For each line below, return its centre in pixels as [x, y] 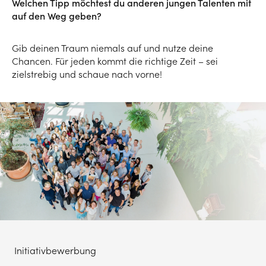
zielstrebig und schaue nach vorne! [87, 74]
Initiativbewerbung [55, 251]
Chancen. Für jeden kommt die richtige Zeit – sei [115, 61]
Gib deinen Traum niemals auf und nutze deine [113, 48]
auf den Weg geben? [57, 16]
